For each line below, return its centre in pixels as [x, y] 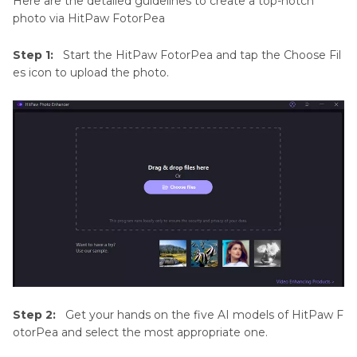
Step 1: [35, 55]
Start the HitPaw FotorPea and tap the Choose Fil [202, 55]
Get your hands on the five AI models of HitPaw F [204, 315]
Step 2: [36, 315]
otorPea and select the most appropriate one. [140, 333]
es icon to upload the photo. [91, 73]
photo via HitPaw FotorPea [89, 19]
